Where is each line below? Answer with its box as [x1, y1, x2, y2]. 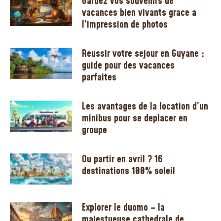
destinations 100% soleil [82, 164, 176, 178]
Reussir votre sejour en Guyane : [82, 46, 205, 61]
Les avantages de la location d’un [82, 99, 209, 113]
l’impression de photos [82, 17, 168, 32]
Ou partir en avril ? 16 [82, 152, 163, 166]
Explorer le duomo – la [82, 201, 165, 215]
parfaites [82, 70, 117, 84]
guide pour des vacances [82, 58, 175, 73]
